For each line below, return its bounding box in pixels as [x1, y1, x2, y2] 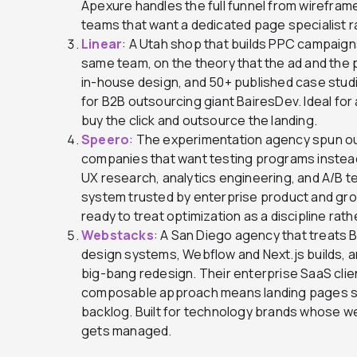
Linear [81, 34, 123, 53]
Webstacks [81, 226, 154, 244]
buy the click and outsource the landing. [81, 111, 317, 129]
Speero [81, 130, 130, 148]
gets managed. [81, 321, 172, 339]
